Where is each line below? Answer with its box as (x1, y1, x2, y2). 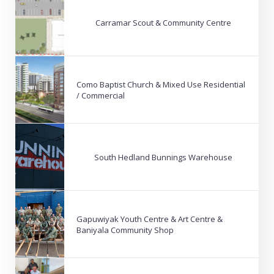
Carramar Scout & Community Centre (95, 17, 231, 28)
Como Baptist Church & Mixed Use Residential (76, 78, 245, 90)
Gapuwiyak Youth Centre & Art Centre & (76, 213, 223, 224)
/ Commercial (76, 89, 125, 101)
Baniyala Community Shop (76, 224, 174, 235)
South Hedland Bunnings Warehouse (94, 151, 232, 163)
